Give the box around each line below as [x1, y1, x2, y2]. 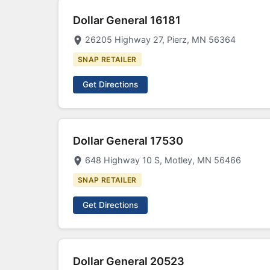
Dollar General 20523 [73, 255, 184, 268]
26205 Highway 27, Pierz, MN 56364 [85, 34, 236, 45]
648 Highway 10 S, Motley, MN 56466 [85, 155, 241, 165]
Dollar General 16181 [73, 14, 181, 27]
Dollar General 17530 [73, 134, 183, 147]
